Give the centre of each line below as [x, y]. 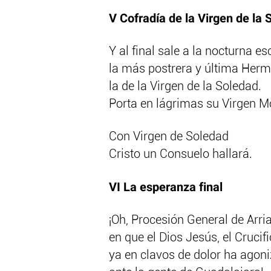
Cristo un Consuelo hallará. [181, 155]
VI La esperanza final [166, 188]
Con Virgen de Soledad [169, 137]
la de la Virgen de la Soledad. [185, 87]
